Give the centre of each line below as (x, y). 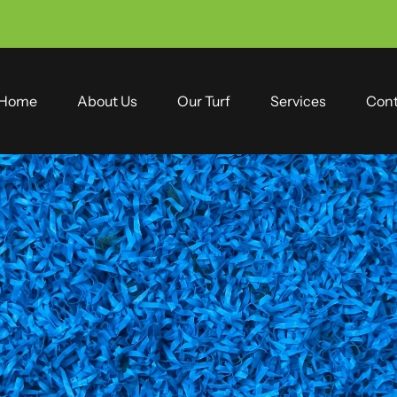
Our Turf (204, 101)
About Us (108, 101)
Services (299, 101)
